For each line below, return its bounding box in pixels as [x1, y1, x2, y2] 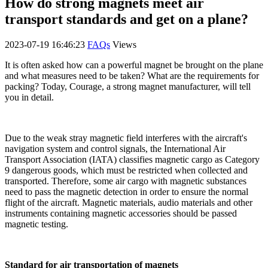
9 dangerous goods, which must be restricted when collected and [5, 165, 248, 175]
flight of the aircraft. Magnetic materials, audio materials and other [5, 197, 252, 208]
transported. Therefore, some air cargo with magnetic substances [5, 175, 246, 186]
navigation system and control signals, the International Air [5, 143, 226, 154]
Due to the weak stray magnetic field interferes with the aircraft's [5, 132, 247, 143]
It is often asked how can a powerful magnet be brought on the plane [5, 59, 263, 70]
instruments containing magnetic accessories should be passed [5, 208, 237, 218]
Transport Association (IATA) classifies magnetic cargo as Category [5, 154, 260, 165]
